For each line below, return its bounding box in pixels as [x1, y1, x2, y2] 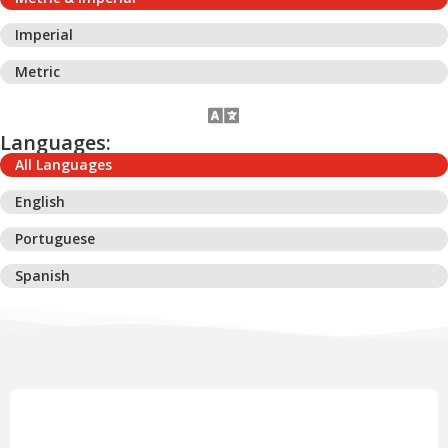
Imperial [15, 25, 73, 45]
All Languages [15, 155, 112, 175]
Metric [15, 62, 60, 82]
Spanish [15, 266, 70, 286]
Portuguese [15, 229, 95, 249]
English [15, 192, 65, 212]
